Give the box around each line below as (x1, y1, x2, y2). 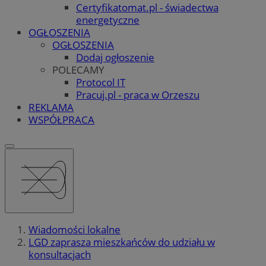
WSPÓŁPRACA (28, 112, 94, 126)
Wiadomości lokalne (28, 223, 121, 237)
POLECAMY (52, 62, 104, 77)
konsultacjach (28, 248, 91, 262)
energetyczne (76, 12, 140, 27)
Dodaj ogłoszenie (76, 50, 154, 64)
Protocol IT (76, 75, 125, 89)
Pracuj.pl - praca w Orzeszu (76, 87, 199, 102)
